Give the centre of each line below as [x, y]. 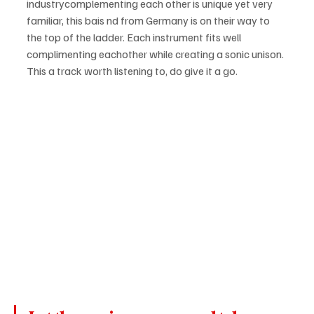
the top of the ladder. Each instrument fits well [135, 37]
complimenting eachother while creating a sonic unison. [156, 54]
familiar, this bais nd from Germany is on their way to [149, 20]
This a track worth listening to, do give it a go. [132, 70]
